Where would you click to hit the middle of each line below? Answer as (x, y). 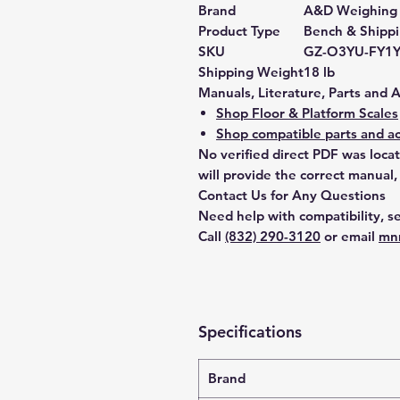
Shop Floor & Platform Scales (307, 113)
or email (350, 236)
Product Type (239, 31)
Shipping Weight (251, 72)
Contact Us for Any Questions (292, 195)
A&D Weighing (350, 10)
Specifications (250, 332)
